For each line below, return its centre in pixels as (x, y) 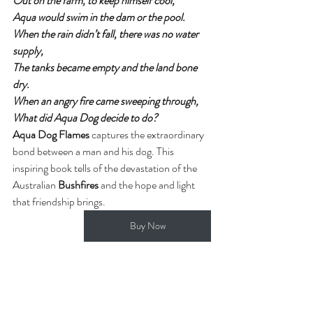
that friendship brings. (60, 202)
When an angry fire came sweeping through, (105, 101)
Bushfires (78, 185)
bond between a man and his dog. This (94, 152)
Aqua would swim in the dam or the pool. (99, 17)
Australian (35, 185)
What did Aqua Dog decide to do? (85, 118)
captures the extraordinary (148, 135)
